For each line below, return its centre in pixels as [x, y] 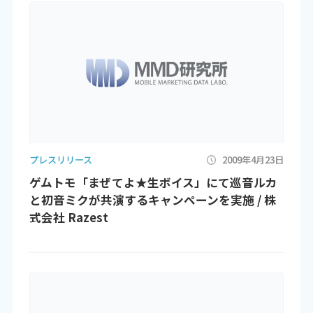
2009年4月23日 [253, 159]
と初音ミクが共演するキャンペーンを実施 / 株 [152, 199]
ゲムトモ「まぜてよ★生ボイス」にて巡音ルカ [153, 182]
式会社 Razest [68, 217]
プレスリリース [60, 159]
